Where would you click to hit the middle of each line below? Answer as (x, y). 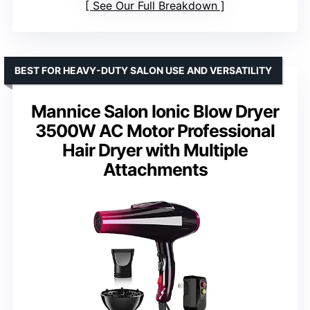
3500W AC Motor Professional (155, 130)
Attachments (155, 169)
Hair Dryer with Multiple (155, 150)
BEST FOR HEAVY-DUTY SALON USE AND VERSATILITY (143, 70)
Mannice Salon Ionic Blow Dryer (155, 111)
